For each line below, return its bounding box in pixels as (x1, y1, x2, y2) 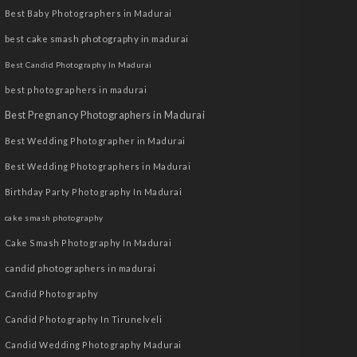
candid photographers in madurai (4, 263, 156, 273)
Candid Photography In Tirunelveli (4, 314, 163, 324)
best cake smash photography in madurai (4, 33, 189, 44)
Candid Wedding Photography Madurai (4, 339, 182, 350)
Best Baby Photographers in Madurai (4, 8, 172, 18)
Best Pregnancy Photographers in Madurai (4, 109, 206, 121)
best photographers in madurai (4, 84, 147, 95)
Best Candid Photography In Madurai (4, 60, 152, 69)
